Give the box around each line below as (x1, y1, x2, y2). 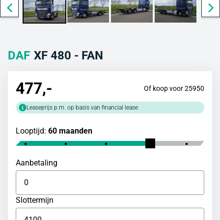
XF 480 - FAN (34, 48, 103, 62)
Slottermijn (16, 195, 54, 205)
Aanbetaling (16, 158, 57, 167)
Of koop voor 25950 (144, 84, 204, 92)
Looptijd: (16, 126, 48, 136)
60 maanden (48, 126, 92, 136)
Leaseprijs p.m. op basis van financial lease (27, 104, 138, 111)
